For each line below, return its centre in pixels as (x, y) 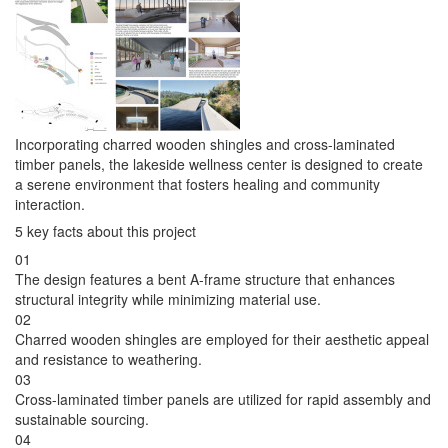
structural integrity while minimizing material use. (168, 299)
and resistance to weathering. (108, 359)
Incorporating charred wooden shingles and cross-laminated (205, 144)
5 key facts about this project (105, 231)
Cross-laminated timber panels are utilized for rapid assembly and (223, 399)
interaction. (50, 204)
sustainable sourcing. (82, 419)
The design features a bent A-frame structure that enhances (205, 279)
